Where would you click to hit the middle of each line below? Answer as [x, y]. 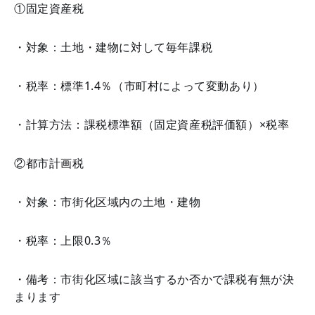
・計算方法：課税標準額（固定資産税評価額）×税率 [152, 124]
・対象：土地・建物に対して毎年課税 [114, 47]
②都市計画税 [49, 163]
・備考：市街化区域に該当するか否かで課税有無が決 [154, 279]
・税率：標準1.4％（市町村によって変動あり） [139, 86]
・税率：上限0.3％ [63, 240]
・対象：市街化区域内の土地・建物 [108, 202]
